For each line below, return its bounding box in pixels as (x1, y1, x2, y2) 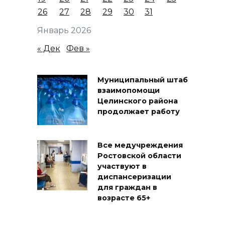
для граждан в (97, 183, 157, 192)
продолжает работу (97, 107, 180, 117)
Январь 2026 (37, 26, 91, 36)
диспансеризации (97, 172, 171, 182)
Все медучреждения (97, 141, 183, 150)
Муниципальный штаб (97, 75, 188, 85)
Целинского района (97, 96, 178, 106)
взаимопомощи (97, 86, 160, 95)
